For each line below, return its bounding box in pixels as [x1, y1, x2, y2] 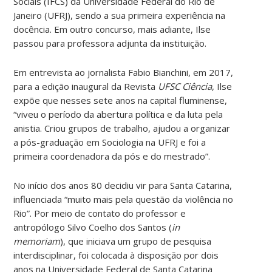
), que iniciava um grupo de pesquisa [60, 234, 212, 247]
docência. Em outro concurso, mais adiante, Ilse [13, 22, 211, 35]
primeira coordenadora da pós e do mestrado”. [13, 149, 211, 162]
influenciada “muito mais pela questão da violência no [13, 192, 234, 205]
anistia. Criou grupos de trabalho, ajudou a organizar [13, 121, 231, 134]
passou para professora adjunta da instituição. [13, 36, 207, 49]
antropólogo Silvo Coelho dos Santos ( [13, 220, 172, 233]
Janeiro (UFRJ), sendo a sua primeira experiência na [13, 8, 226, 21]
